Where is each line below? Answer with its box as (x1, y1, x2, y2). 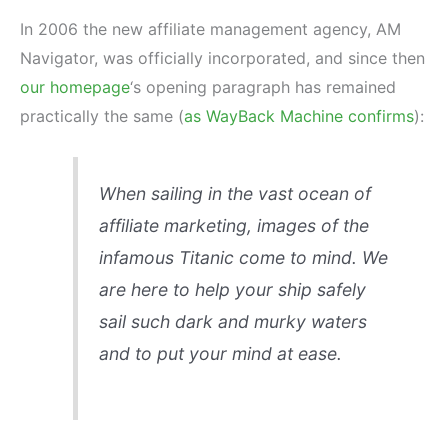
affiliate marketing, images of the (98, 215, 369, 237)
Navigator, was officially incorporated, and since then (20, 47, 425, 68)
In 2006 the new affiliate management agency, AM (20, 18, 401, 39)
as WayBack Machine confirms (184, 105, 414, 126)
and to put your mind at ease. (98, 343, 342, 365)
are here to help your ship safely (98, 279, 366, 301)
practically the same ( (20, 105, 184, 126)
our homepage (20, 76, 130, 97)
